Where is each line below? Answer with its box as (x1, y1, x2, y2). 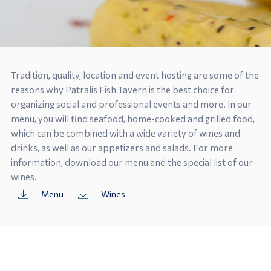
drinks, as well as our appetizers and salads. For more (10, 142, 233, 153)
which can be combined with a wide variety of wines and (10, 128, 240, 139)
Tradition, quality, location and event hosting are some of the (10, 70, 259, 80)
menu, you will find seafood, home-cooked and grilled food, (10, 113, 255, 124)
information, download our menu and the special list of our (10, 157, 253, 168)
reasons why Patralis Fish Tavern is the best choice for (10, 84, 234, 95)
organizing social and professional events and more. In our (10, 99, 252, 109)
